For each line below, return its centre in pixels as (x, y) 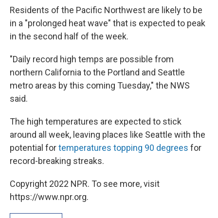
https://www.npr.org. (49, 197)
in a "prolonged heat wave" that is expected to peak (108, 23)
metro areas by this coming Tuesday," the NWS (100, 85)
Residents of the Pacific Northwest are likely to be (106, 10)
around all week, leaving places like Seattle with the (108, 135)
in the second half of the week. (69, 36)
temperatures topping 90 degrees (123, 148)
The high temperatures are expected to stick (96, 121)
